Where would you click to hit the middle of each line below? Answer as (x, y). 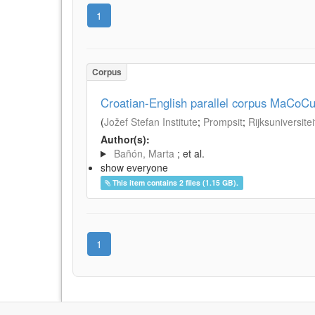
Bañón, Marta (144, 153)
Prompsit (223, 121)
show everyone (134, 167)
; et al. (191, 153)
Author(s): (125, 139)
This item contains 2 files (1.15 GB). (176, 182)
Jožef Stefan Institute (151, 121)
